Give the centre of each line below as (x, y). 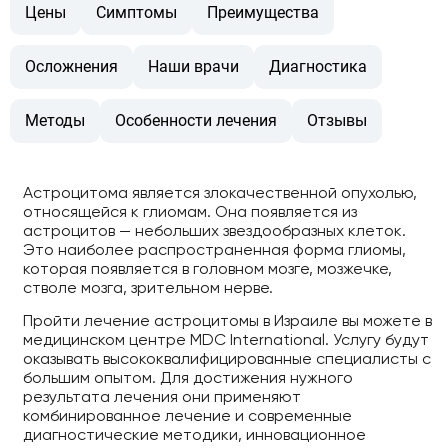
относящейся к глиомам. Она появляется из (189, 211)
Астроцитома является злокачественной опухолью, (219, 192)
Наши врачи (193, 66)
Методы (55, 120)
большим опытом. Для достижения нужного (187, 378)
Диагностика (318, 66)
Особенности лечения (196, 120)
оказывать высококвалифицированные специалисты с (226, 359)
